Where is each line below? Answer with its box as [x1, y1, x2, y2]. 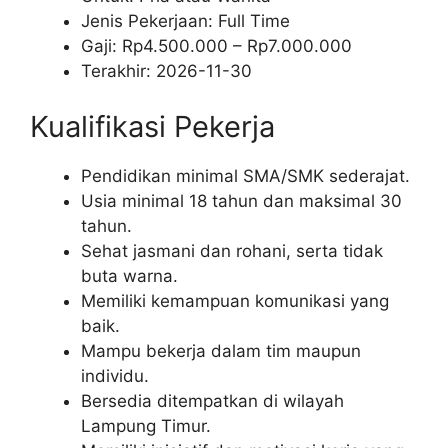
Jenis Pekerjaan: [81, 11, 218, 32]
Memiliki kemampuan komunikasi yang [81, 290, 389, 311]
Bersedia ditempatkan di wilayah [81, 390, 344, 411]
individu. [81, 365, 149, 386]
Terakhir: [81, 61, 156, 82]
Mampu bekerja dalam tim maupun [81, 340, 361, 361]
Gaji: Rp [81, 36, 143, 57]
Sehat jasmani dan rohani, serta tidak [81, 240, 383, 261]
